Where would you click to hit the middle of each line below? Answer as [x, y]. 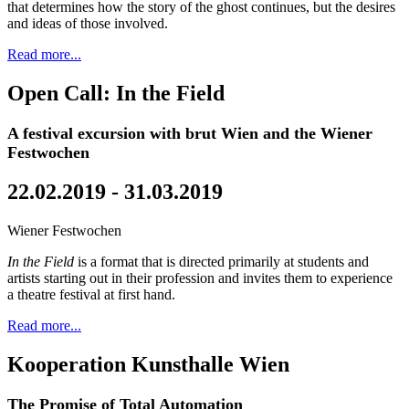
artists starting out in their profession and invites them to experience [200, 278]
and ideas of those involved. [88, 23]
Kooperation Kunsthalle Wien [148, 365]
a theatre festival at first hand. [91, 295]
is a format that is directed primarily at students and [221, 262]
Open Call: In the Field [116, 93]
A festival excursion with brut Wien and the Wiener [190, 133]
